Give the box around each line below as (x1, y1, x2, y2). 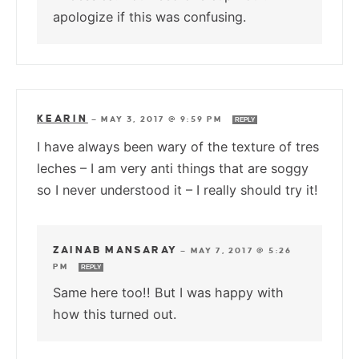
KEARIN (37, 112, 88, 124)
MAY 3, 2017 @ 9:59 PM (101, 114, 226, 123)
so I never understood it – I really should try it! (37, 181, 318, 198)
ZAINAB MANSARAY (53, 244, 177, 256)
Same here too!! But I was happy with (53, 284, 284, 301)
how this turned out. (53, 305, 176, 322)
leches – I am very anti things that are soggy (37, 159, 309, 176)
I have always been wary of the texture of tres (37, 138, 319, 155)
